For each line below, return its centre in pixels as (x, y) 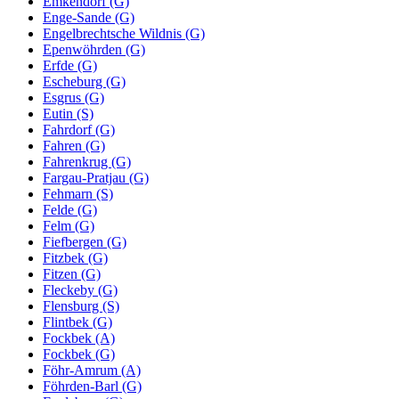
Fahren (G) (74, 145)
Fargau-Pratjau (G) (96, 177)
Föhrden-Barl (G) (92, 386)
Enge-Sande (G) (89, 17)
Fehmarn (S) (78, 193)
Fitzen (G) (72, 273)
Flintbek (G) (77, 322)
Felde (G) (70, 209)
